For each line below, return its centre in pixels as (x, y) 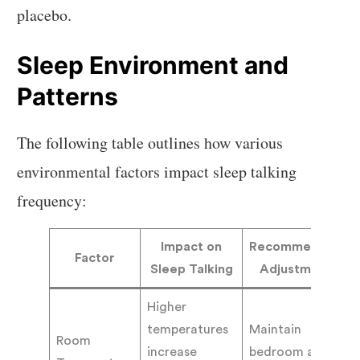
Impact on (192, 246)
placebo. (45, 15)
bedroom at (285, 352)
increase (172, 352)
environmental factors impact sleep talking (157, 171)
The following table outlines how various (150, 142)
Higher (167, 307)
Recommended (296, 246)
